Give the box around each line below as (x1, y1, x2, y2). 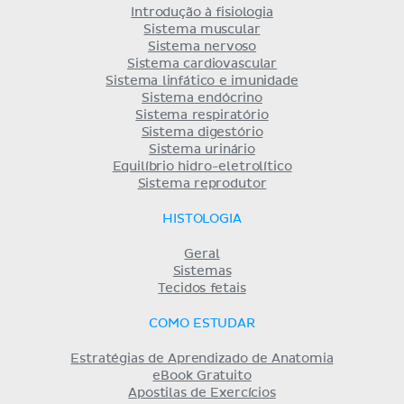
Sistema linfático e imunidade (106, 74, 298, 87)
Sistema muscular (143, 23, 261, 36)
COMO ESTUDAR (149, 317, 255, 330)
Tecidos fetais (158, 281, 246, 295)
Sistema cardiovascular (126, 57, 278, 70)
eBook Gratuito (152, 369, 252, 382)
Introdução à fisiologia (131, 5, 273, 19)
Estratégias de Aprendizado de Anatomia (70, 352, 334, 365)
